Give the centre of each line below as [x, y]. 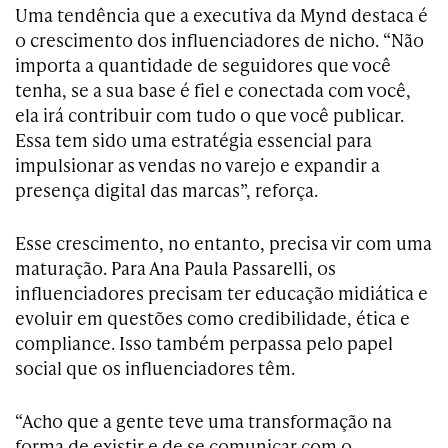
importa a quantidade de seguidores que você [203, 64]
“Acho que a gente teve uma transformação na [203, 420]
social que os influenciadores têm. [155, 367]
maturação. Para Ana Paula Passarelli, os [175, 267]
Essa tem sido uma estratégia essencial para [193, 139]
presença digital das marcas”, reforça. [166, 189]
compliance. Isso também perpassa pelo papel [204, 342]
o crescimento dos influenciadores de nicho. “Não [219, 39]
